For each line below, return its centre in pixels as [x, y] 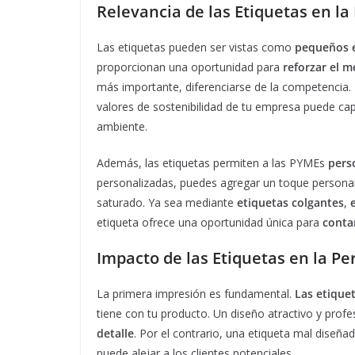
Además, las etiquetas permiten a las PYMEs [212, 163]
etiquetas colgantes [290, 203]
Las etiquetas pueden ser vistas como [196, 48]
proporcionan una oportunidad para [190, 67]
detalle [115, 334]
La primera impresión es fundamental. [196, 294]
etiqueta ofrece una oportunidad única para [210, 223]
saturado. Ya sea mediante [167, 203]
